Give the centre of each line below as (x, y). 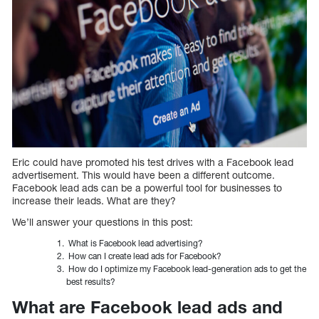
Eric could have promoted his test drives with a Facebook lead (153, 162)
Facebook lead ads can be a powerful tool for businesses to (147, 188)
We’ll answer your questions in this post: (103, 222)
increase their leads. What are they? (94, 201)
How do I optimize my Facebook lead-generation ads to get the (186, 269)
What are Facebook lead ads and (147, 307)
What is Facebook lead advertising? (135, 244)
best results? (91, 282)
